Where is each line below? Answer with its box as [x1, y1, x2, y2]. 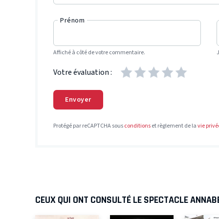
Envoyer [65, 95, 91, 105]
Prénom [60, 16, 85, 26]
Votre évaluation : [53, 66, 112, 78]
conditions [124, 121, 151, 130]
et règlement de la [151, 121, 197, 130]
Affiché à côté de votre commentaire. [53, 48, 145, 57]
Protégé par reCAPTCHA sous [53, 121, 124, 130]
